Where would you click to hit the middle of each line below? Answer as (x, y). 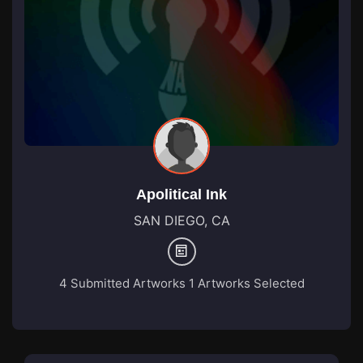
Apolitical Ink (181, 194)
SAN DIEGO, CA (181, 220)
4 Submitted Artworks (122, 283)
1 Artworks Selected (245, 283)
